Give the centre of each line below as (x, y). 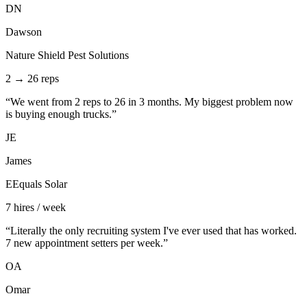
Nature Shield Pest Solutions (67, 56)
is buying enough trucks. (59, 114)
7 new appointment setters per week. (84, 243)
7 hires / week (36, 208)
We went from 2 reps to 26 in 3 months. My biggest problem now (152, 102)
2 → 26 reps (32, 79)
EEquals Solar (36, 184)
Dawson (24, 32)
